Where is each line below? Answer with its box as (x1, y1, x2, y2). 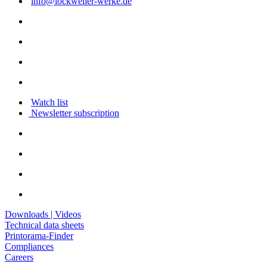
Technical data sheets (5, 220, 84, 231)
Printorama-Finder (5, 231, 73, 241)
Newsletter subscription (29, 108, 119, 119)
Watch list (31, 97, 68, 108)
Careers (5, 252, 33, 263)
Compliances (5, 241, 54, 252)
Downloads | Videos (5, 209, 81, 220)
